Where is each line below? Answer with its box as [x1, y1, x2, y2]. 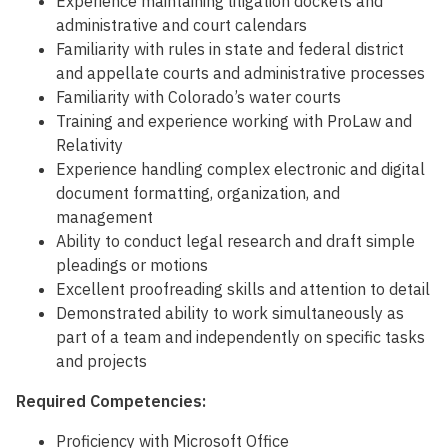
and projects [56, 351, 147, 372]
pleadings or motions [56, 255, 208, 276]
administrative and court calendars [56, 15, 307, 36]
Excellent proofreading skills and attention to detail [56, 279, 430, 300]
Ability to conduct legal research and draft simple [56, 231, 415, 252]
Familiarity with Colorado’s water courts [56, 87, 341, 108]
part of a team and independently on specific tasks [56, 327, 425, 348]
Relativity [56, 135, 123, 156]
